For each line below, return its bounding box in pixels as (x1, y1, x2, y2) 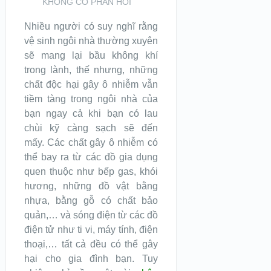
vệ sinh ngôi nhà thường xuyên (24, 36, 158, 46)
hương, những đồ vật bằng (24, 181, 158, 191)
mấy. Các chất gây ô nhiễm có (24, 137, 158, 148)
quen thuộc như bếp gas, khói (24, 166, 158, 177)
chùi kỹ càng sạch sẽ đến (24, 123, 158, 133)
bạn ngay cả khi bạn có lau (24, 108, 158, 119)
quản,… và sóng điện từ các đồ (24, 210, 158, 220)
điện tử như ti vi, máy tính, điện (24, 224, 158, 235)
